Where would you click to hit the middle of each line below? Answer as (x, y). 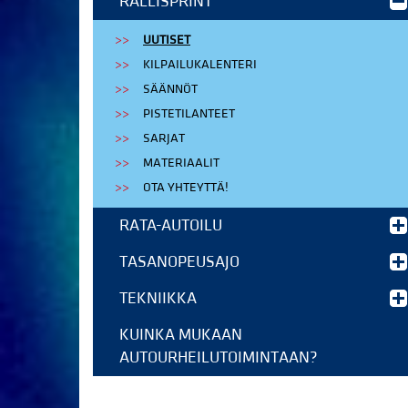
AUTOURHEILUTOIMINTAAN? (219, 357)
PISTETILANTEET (189, 114)
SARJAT (164, 138)
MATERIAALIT (181, 163)
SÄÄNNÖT (170, 89)
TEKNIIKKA (158, 298)
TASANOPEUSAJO (179, 262)
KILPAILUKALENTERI (200, 65)
